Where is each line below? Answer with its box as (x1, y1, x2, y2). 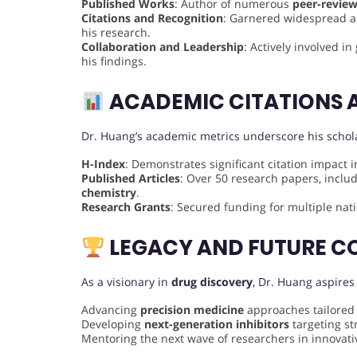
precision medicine (140, 302, 244, 318)
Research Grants (81, 199, 171, 215)
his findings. (81, 53, 147, 69)
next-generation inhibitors (144, 316, 289, 332)
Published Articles (81, 171, 180, 186)
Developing (81, 316, 144, 332)
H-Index (81, 156, 125, 172)
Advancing (81, 302, 140, 318)
